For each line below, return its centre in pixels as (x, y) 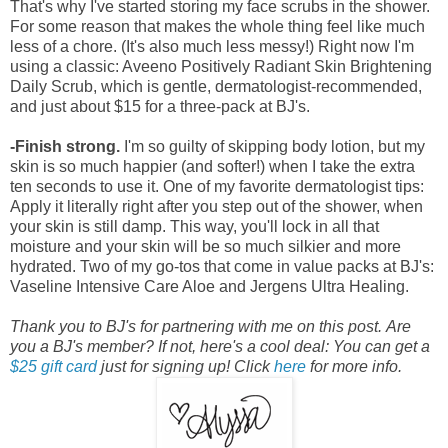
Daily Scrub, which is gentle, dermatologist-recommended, (216, 86)
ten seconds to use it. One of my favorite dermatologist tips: (217, 186)
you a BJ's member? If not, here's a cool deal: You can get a (220, 346)
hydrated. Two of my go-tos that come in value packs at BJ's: (222, 266)
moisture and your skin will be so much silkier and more (205, 246)
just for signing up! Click (185, 366)
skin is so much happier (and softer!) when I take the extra (212, 166)
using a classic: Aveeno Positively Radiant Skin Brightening (221, 66)
